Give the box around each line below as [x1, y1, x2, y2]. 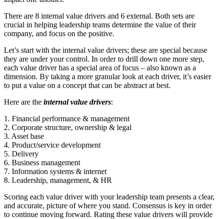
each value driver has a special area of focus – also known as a [4, 63, 196, 72]
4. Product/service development [4, 140, 101, 149]
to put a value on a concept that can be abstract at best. [4, 81, 171, 89]
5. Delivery [4, 149, 39, 158]
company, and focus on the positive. [4, 29, 114, 38]
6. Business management [4, 158, 80, 167]
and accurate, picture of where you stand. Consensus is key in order [4, 201, 212, 210]
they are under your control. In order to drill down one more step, [4, 54, 204, 63]
